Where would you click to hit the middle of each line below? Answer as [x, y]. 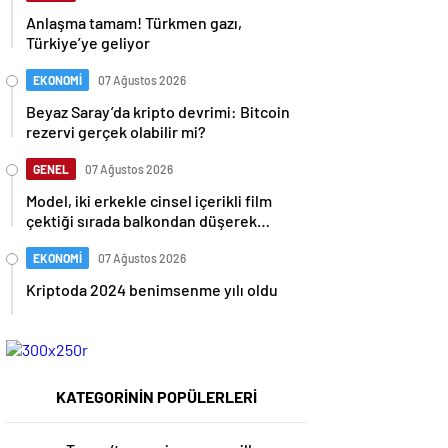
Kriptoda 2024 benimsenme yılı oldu [152, 289]
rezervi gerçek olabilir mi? [116, 131]
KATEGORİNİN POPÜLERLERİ [156, 396]
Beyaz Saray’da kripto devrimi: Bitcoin [158, 111]
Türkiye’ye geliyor [88, 42]
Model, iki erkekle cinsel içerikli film [149, 200]
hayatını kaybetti [84, 240]
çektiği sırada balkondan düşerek [141, 220]
